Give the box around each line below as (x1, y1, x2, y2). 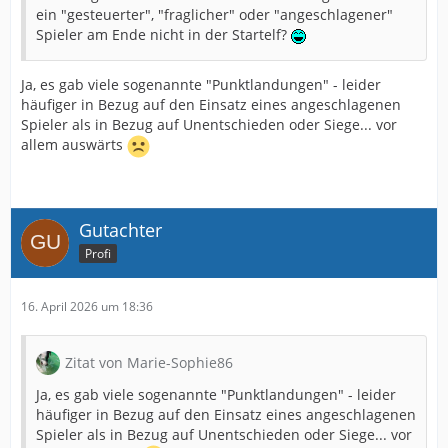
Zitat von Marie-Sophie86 (65, 353, 233, 372)
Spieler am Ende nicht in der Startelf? (36, 25, 291, 44)
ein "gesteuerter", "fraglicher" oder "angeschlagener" (36, 5, 393, 24)
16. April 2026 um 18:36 (21, 298, 153, 315)
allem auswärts (21, 135, 127, 155)
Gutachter (79, 218, 162, 242)
